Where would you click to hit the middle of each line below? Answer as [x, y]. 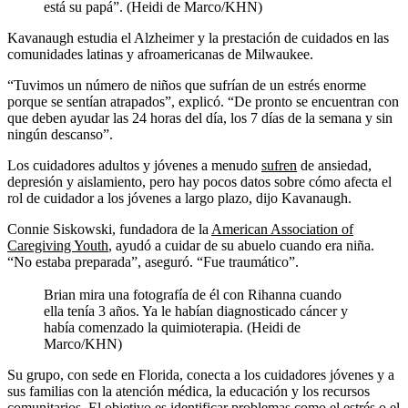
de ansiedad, [334, 166]
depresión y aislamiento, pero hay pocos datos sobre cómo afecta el [199, 182]
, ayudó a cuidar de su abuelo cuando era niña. [241, 246]
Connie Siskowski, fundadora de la [109, 229]
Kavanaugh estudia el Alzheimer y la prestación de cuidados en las [198, 38]
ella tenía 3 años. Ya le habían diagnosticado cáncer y [196, 311]
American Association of [282, 229]
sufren [279, 166]
